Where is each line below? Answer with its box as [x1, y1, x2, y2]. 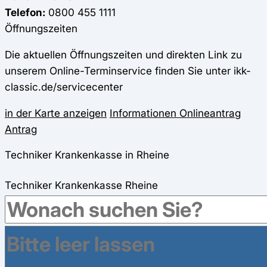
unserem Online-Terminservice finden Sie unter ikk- [5, 64, 251, 77]
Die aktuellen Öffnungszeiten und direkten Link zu [5, 48, 242, 61]
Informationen [110, 107, 176, 120]
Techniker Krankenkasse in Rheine [5, 148, 169, 162]
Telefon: [5, 5, 45, 18]
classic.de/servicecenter [5, 80, 123, 94]
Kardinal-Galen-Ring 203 [5, 195, 124, 208]
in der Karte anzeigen [5, 107, 107, 120]
